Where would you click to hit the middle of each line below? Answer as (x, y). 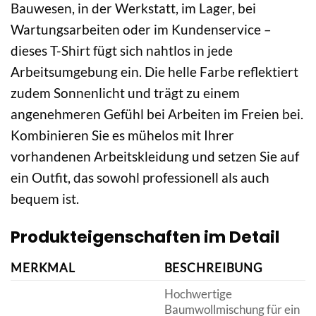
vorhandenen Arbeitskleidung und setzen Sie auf (155, 157)
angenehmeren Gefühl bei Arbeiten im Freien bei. (157, 114)
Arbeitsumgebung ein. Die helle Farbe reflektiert (154, 72)
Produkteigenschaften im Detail (145, 237)
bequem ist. (45, 199)
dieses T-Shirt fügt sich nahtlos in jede (122, 51)
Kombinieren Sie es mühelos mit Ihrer (122, 135)
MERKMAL (43, 267)
